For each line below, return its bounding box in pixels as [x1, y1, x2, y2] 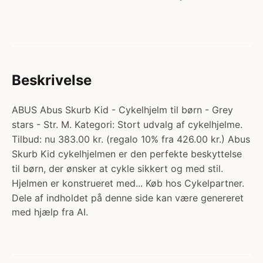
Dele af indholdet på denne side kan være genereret [12, 192, 244, 204]
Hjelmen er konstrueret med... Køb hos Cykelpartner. [12, 177, 244, 189]
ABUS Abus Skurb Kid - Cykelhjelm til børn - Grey [12, 104, 233, 116]
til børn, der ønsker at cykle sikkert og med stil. [12, 163, 223, 174]
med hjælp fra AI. [12, 206, 88, 218]
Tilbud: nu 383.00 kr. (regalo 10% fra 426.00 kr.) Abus [12, 133, 250, 145]
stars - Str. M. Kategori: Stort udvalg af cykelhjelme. [12, 119, 242, 130]
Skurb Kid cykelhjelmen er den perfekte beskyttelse [12, 148, 242, 160]
